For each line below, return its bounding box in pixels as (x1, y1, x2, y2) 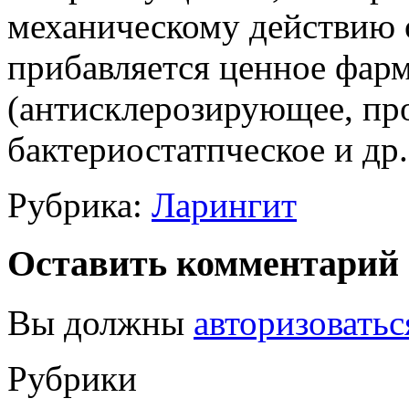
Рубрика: (7, 184, 152, 225)
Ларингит (152, 184, 297, 225)
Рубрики (7, 359, 137, 399)
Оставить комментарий (7, 243, 399, 285)
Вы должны (7, 303, 194, 343)
